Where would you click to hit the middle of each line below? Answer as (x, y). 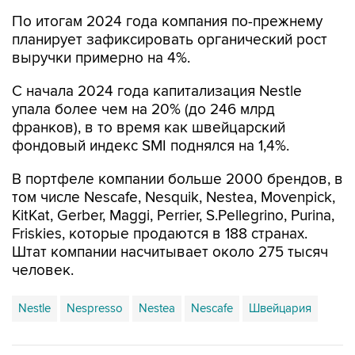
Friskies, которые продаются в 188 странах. (160, 234)
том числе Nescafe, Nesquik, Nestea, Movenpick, (174, 198)
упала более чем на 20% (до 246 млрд (143, 110)
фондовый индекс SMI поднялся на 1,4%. (151, 146)
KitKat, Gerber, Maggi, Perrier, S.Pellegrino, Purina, (173, 216)
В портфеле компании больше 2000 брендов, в (177, 179)
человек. (43, 271)
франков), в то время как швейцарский (149, 128)
